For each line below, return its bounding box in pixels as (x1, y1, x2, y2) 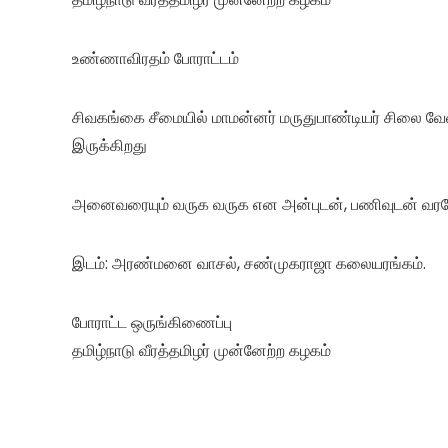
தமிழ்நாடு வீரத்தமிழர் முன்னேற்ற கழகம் (72, 338, 331, 362)
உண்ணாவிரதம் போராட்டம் (72, 46, 239, 70)
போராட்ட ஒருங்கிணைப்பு (72, 310, 232, 334)
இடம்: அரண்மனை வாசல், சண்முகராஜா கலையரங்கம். (72, 251, 426, 275)
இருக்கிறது (72, 133, 147, 157)
